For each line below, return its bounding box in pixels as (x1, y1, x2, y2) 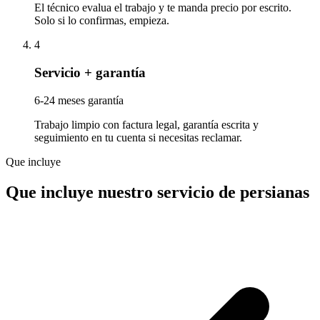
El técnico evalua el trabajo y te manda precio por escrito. (34, 1, 291, 14)
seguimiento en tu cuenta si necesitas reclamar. (34, 131, 242, 144)
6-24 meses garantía (34, 94, 124, 106)
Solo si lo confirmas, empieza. (34, 14, 169, 27)
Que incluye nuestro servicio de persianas (6, 182, 309, 201)
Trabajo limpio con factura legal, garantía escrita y (34, 118, 259, 131)
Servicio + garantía (34, 65, 146, 81)
